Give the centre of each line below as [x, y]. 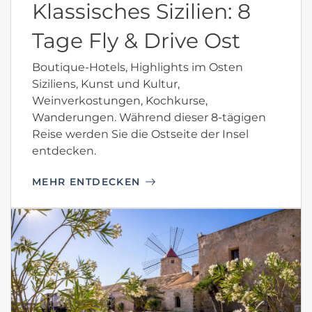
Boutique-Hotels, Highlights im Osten [138, 67]
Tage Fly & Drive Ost [136, 40]
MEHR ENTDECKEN [86, 181]
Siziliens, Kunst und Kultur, [106, 84]
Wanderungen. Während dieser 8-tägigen [149, 117]
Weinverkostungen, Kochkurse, [120, 100]
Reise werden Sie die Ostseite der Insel [140, 134]
